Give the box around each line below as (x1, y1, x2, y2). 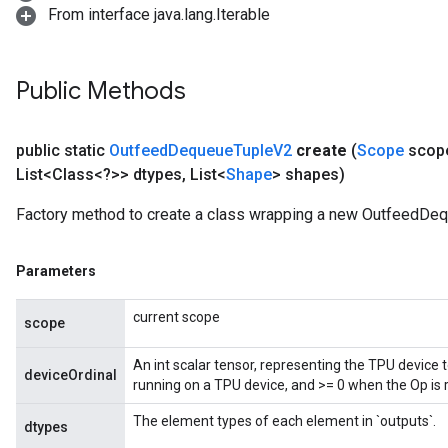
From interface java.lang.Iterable (44, 5, 270, 24)
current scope (133, 309, 220, 325)
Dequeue (168, 141, 233, 160)
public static (16, 141, 109, 160)
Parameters (16, 263, 96, 279)
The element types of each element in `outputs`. (133, 413, 436, 429)
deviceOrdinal (24, 367, 117, 383)
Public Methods (16, 76, 186, 106)
